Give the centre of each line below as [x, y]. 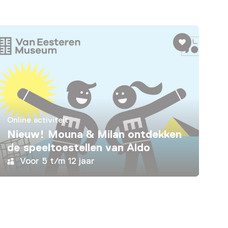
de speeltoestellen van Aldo [79, 148]
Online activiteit [38, 120]
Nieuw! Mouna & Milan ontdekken [95, 134]
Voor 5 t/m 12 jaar [58, 161]
